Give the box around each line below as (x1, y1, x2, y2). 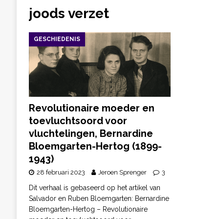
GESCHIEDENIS (33, 35, 80, 43)
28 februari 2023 (36, 169, 85, 176)
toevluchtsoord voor (28, 115, 127, 127)
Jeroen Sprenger (98, 169, 147, 176)
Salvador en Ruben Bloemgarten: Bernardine (28, 195, 169, 203)
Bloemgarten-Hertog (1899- (28, 140, 162, 153)
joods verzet (28, 5, 109, 22)
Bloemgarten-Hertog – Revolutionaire (28, 205, 148, 214)
